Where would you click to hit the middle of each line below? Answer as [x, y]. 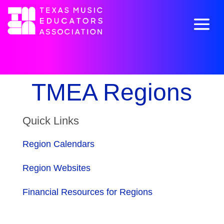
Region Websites [56, 168]
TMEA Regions [112, 92]
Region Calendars [58, 144]
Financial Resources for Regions [87, 192]
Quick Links [50, 121]
